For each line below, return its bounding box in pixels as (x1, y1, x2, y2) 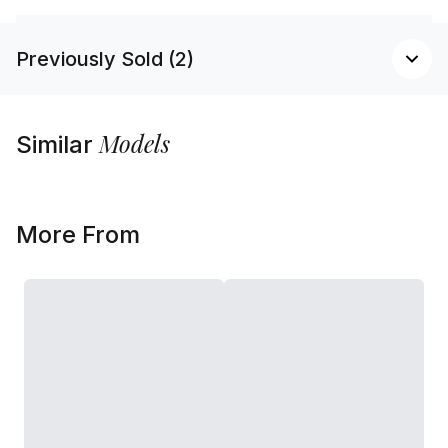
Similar (16, 130, 99, 160)
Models (99, 127, 170, 160)
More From (16, 220, 140, 250)
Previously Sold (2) (16, 47, 194, 72)
